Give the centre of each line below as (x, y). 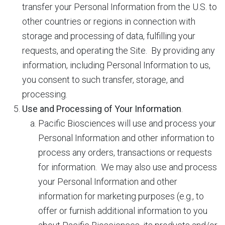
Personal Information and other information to (126, 138)
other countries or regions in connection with (109, 21)
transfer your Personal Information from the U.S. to (120, 7)
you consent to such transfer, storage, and (103, 80)
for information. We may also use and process (128, 167)
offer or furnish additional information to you (123, 211)
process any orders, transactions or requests (125, 152)
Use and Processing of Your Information (102, 109)
